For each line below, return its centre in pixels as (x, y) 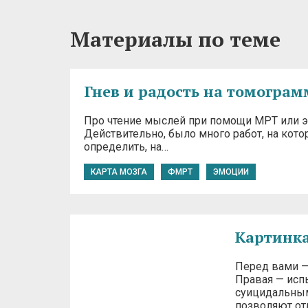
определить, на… (126, 147)
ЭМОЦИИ (231, 172)
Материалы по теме (175, 39)
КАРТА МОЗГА (119, 172)
